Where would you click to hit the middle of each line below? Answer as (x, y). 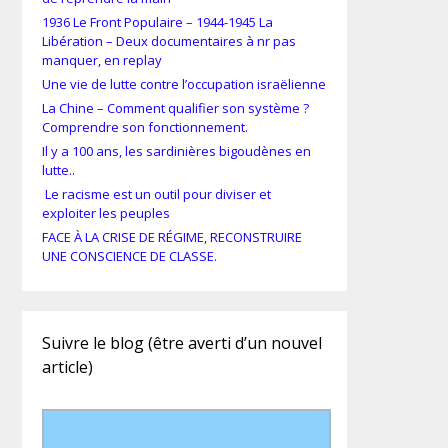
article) (67, 367)
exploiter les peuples (106, 213)
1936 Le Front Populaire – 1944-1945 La (157, 22)
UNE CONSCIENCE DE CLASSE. (129, 256)
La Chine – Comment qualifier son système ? (175, 108)
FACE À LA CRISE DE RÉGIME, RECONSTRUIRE (172, 237)
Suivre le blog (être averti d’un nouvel (182, 343)
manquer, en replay (102, 60)
